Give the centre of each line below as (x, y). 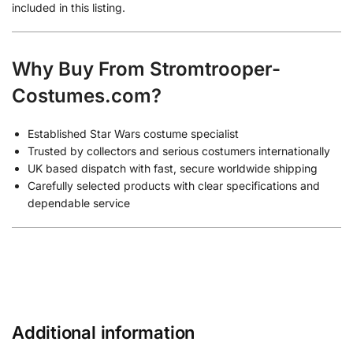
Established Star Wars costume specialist (133, 133)
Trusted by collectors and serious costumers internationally (179, 150)
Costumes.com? (87, 96)
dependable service (79, 203)
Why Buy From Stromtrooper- (146, 69)
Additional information (104, 332)
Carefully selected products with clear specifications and (174, 185)
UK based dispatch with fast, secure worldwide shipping (173, 168)
